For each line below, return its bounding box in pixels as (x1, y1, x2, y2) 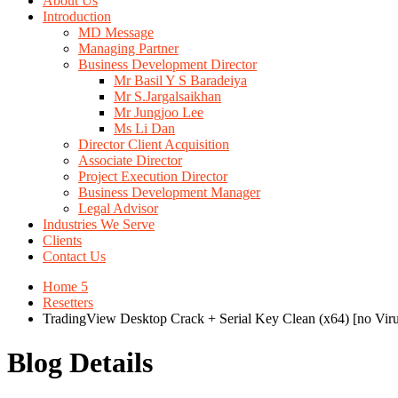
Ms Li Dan (114, 121, 175, 137)
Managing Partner (78, 41, 179, 57)
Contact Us (43, 249, 106, 265)
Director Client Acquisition (78, 137, 229, 153)
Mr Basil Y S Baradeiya (114, 73, 247, 89)
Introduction (43, 9, 111, 25)
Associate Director (78, 153, 182, 169)
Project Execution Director (78, 169, 227, 185)
